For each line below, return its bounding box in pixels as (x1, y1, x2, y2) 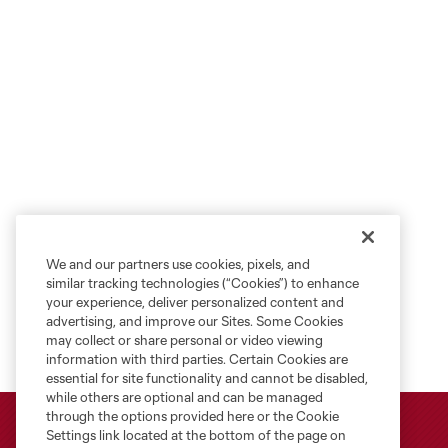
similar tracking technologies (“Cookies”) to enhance (46, 275, 359, 291)
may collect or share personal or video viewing (46, 332, 323, 348)
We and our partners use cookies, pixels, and (46, 256, 310, 272)
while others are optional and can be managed (46, 389, 323, 405)
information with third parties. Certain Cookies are (46, 351, 348, 367)
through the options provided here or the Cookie (46, 408, 339, 424)
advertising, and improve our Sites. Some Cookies (46, 313, 343, 329)
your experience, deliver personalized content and (46, 294, 344, 310)
